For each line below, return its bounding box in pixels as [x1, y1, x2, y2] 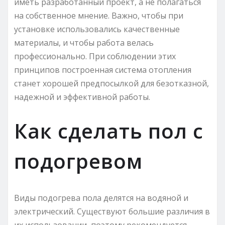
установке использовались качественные [14, 23, 180, 35]
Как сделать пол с [14, 117, 203, 145]
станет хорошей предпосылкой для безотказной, [14, 77, 209, 89]
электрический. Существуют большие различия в [14, 205, 210, 217]
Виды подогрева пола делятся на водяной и [14, 192, 188, 203]
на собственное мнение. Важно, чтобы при [14, 10, 183, 21]
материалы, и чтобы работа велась [14, 37, 154, 48]
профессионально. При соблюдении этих [14, 50, 176, 62]
